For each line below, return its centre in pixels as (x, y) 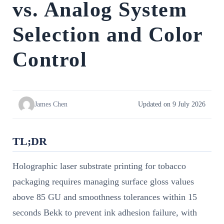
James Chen (51, 104)
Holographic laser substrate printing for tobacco (99, 166)
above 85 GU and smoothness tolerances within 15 (105, 197)
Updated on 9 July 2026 (171, 104)
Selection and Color (108, 34)
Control (50, 59)
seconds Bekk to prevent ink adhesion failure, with (105, 213)
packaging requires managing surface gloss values (103, 182)
